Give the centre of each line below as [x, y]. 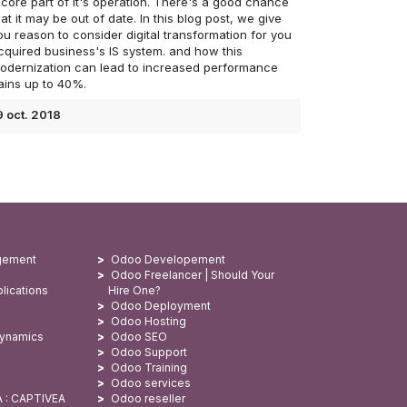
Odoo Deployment [160, 306]
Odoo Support [149, 352]
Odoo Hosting [148, 322]
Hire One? [134, 291]
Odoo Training [149, 368]
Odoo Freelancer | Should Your [192, 275]
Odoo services [150, 383]
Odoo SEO [139, 337]
